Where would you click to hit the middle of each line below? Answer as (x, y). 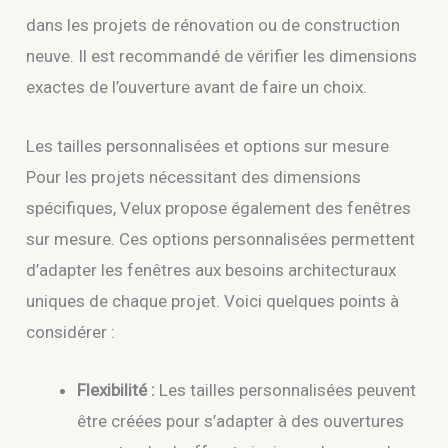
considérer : (71, 331)
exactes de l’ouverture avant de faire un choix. (197, 87)
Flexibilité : (116, 389)
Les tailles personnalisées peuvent (286, 389)
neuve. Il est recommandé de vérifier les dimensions (222, 56)
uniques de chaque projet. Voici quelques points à (213, 300)
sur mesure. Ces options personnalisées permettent (221, 238)
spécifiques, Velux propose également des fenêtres (219, 207)
